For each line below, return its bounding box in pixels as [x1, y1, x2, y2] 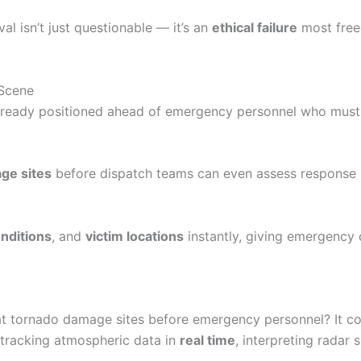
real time [180, 332, 235, 349]
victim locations [85, 227, 184, 244]
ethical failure [212, 19, 297, 35]
